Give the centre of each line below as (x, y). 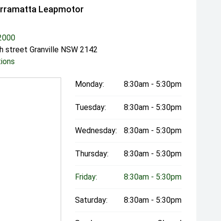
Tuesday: (91, 108)
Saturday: (92, 200)
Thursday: (92, 154)
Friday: (86, 177)
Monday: (90, 84)
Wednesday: (96, 131)
